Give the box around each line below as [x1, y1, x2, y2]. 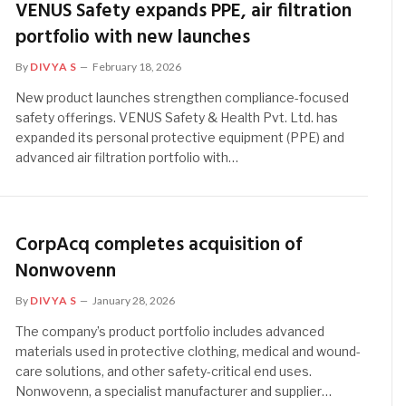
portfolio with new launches [15, 22, 251, 53]
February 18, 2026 [92, 59, 182, 73]
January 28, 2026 [92, 294, 176, 308]
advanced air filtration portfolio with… [15, 149, 239, 165]
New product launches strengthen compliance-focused [15, 89, 350, 105]
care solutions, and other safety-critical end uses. [15, 363, 313, 380]
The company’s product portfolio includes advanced [15, 324, 325, 340]
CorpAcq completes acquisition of [15, 230, 303, 261]
